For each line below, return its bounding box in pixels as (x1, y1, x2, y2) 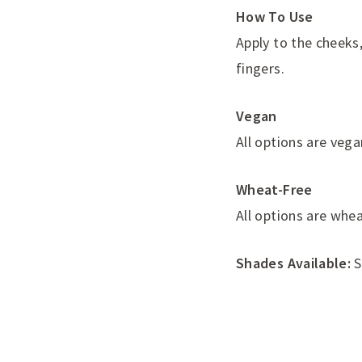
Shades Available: (236, 254, 351, 273)
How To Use (236, 7, 314, 27)
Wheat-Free (236, 180, 313, 200)
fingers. (236, 59, 284, 78)
